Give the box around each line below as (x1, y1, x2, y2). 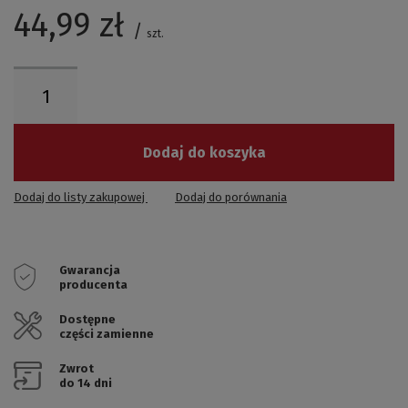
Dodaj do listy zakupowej (14, 190, 148, 205)
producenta (59, 277, 127, 291)
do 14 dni (59, 375, 112, 390)
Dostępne (59, 311, 116, 326)
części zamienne (59, 326, 154, 341)
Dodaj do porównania (175, 190, 287, 205)
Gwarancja (59, 262, 120, 277)
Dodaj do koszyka (142, 144, 266, 162)
